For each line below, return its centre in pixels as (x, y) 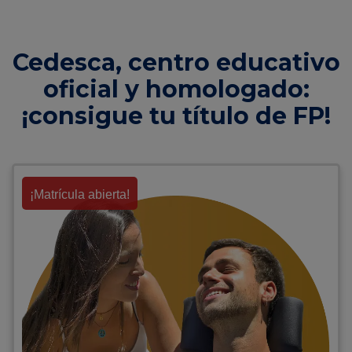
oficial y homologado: (176, 90)
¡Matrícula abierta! (80, 195)
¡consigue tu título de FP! (176, 116)
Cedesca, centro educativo (176, 63)
